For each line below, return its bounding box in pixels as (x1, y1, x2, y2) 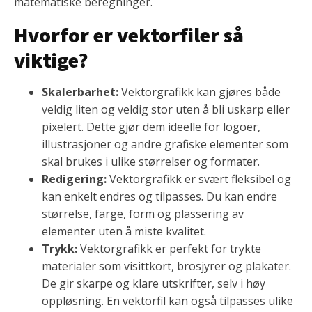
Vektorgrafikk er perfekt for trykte (77, 241, 261, 257)
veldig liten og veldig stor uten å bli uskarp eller (42, 102, 290, 118)
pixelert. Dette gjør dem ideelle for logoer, (42, 119, 260, 135)
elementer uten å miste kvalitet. (42, 224, 206, 240)
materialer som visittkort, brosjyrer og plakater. (42, 258, 291, 274)
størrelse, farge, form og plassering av (42, 206, 244, 222)
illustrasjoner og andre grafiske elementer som (42, 136, 288, 153)
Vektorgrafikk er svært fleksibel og (107, 171, 291, 187)
